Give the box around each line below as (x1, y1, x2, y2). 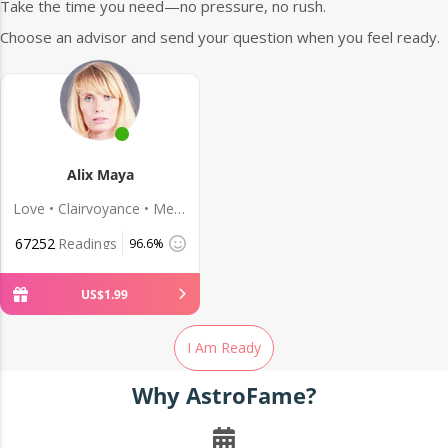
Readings (57, 234, 117, 254)
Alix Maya (66, 165, 134, 185)
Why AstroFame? (131, 380, 317, 411)
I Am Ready (187, 338, 261, 358)
